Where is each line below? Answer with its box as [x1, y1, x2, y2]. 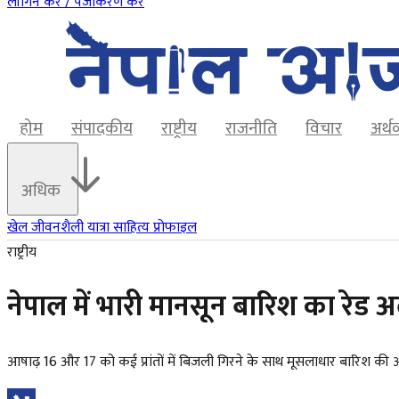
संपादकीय [71, 114, 133, 142]
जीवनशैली [31, 216, 87, 240]
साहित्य [113, 216, 153, 240]
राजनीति [225, 114, 277, 142]
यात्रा [87, 216, 113, 240]
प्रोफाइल [153, 216, 197, 240]
